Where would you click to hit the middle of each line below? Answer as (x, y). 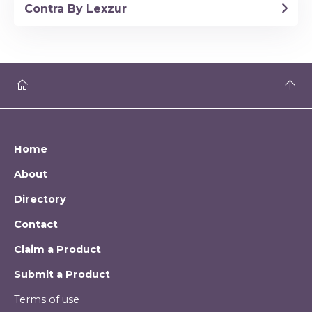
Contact (36, 225)
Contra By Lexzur (75, 9)
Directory (40, 200)
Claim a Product (57, 250)
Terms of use (47, 300)
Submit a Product (62, 275)
